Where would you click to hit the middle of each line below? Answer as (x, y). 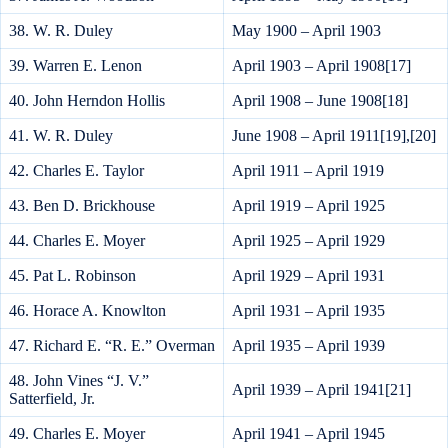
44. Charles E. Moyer (77, 241)
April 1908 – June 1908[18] (320, 101)
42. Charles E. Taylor (76, 171)
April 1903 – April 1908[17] (321, 66)
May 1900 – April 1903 (306, 31)
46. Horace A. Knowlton (87, 311)
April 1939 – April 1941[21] (321, 390)
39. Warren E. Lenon (75, 66)
